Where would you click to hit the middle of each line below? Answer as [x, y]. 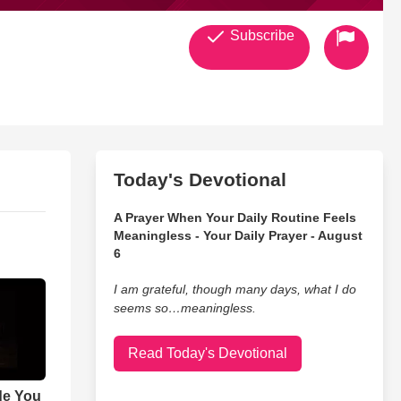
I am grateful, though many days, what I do [235, 289]
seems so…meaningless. [184, 308]
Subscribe [260, 35]
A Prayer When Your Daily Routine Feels [235, 218]
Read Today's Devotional [207, 353]
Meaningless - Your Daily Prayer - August [238, 235]
